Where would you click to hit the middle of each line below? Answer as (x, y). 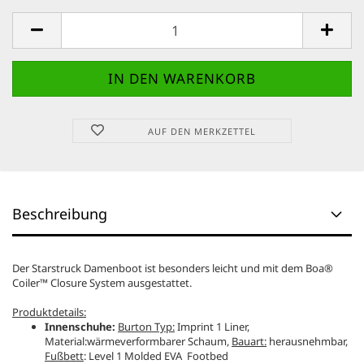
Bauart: (249, 342)
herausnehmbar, (307, 342)
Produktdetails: (49, 312)
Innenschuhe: (80, 327)
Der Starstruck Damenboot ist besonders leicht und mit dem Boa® (173, 269)
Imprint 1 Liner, (212, 327)
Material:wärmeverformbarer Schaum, (138, 342)
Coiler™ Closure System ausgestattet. (102, 283)
